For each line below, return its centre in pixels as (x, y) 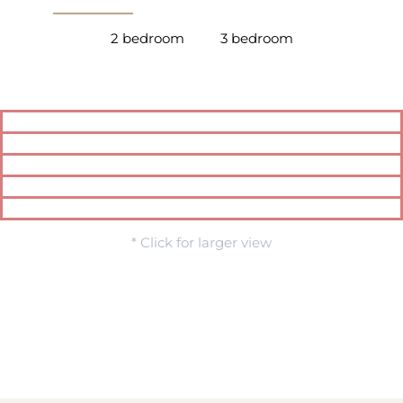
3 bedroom (256, 38)
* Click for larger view (201, 242)
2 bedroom (147, 38)
